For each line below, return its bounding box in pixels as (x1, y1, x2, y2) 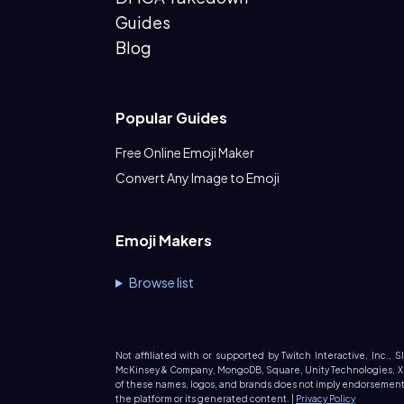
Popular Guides (115, 108, 227, 127)
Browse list (128, 274, 194, 290)
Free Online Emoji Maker (115, 144, 254, 161)
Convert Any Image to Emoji (115, 170, 280, 186)
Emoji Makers (115, 231, 212, 250)
